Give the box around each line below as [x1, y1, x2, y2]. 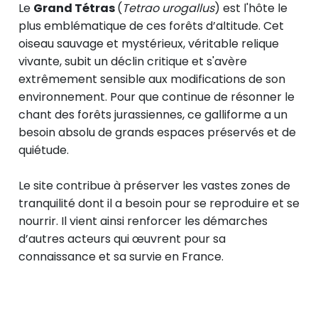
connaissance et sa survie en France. [18, 248, 224, 265]
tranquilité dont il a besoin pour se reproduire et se [18, 195, 300, 212]
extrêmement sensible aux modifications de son [18, 71, 285, 88]
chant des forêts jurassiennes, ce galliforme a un [18, 106, 287, 124]
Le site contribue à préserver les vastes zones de [18, 177, 290, 194]
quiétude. [18, 142, 69, 159]
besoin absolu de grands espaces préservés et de [18, 124, 296, 141]
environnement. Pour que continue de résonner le [18, 89, 295, 106]
